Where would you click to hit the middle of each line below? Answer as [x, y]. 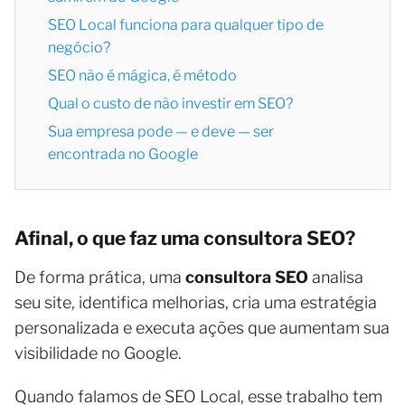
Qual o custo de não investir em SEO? [170, 104]
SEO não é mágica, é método [142, 75]
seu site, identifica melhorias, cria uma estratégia [196, 302]
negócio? [79, 47]
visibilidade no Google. [98, 353]
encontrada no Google [123, 154]
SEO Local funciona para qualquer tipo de [186, 25]
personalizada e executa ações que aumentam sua [202, 328]
